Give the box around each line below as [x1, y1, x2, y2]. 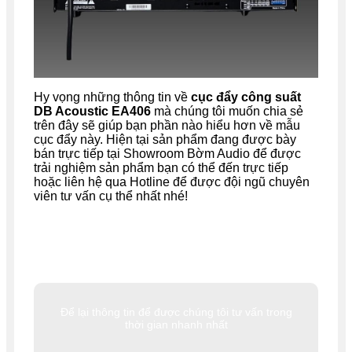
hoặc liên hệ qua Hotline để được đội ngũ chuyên [34, 175, 310, 189]
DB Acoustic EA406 [34, 104, 151, 119]
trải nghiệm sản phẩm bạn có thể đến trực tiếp [34, 161, 288, 175]
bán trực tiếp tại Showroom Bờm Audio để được [34, 147, 301, 161]
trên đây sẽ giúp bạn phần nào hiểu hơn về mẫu [34, 119, 300, 133]
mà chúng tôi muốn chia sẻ [151, 104, 303, 119]
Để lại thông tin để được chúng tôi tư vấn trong [60, 306, 292, 319]
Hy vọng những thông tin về [34, 90, 191, 104]
